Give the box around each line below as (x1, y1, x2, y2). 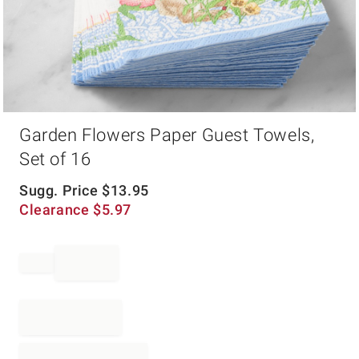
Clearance (19, 201, 93, 218)
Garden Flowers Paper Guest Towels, (19, 125, 315, 145)
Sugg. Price (19, 182, 103, 199)
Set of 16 (19, 149, 91, 169)
